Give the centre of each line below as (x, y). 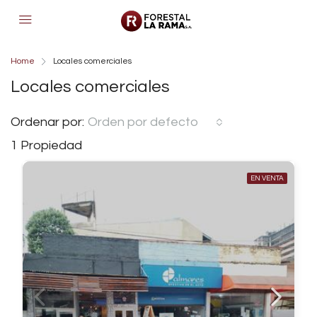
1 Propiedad (46, 145)
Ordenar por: (47, 122)
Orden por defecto (143, 122)
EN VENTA (267, 178)
